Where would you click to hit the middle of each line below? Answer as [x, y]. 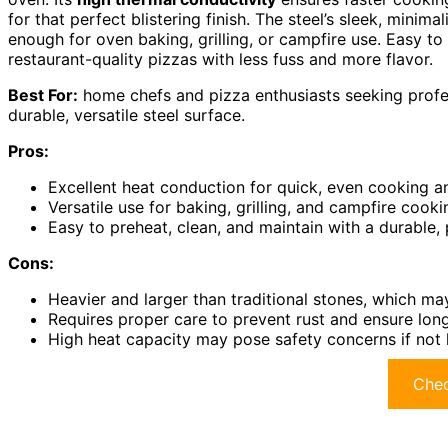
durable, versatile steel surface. [126, 115]
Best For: [43, 95]
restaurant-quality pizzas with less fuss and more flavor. [220, 59]
